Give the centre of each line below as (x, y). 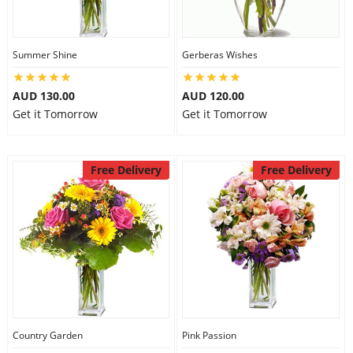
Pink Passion (209, 335)
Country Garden (47, 335)
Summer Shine (45, 55)
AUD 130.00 (43, 96)
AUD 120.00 (213, 96)
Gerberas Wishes (220, 55)
